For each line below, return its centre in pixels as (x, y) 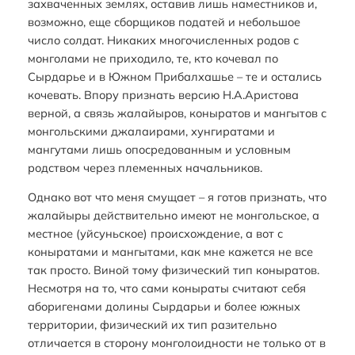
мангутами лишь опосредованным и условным (159, 149)
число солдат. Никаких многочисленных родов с (163, 40)
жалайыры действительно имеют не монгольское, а (173, 216)
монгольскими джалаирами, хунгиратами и (151, 131)
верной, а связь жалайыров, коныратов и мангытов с (177, 113)
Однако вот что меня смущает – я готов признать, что (177, 197)
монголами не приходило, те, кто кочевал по (153, 58)
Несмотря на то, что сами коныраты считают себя (166, 288)
